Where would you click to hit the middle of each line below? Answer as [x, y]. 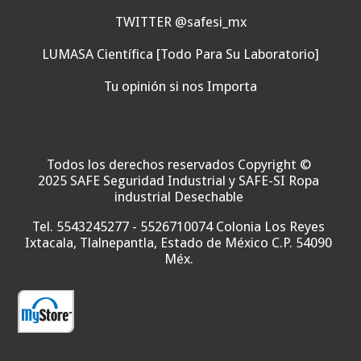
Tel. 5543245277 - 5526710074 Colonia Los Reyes [179, 227]
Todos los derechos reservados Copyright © [178, 165]
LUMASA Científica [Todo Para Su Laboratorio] [180, 54]
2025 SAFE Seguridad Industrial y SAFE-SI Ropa [179, 181]
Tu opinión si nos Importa [180, 87]
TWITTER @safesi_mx [180, 22]
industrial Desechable [178, 197]
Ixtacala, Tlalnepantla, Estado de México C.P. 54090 [179, 243]
